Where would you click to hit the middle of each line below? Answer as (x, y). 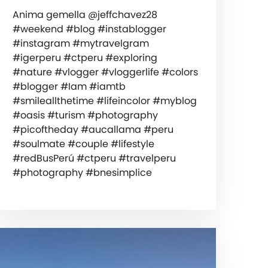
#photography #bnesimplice (82, 172)
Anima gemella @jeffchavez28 (85, 14)
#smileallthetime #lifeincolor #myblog (104, 100)
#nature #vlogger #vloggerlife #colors (105, 72)
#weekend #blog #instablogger (89, 29)
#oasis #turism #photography (85, 115)
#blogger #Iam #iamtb (69, 86)
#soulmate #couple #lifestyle (83, 144)
